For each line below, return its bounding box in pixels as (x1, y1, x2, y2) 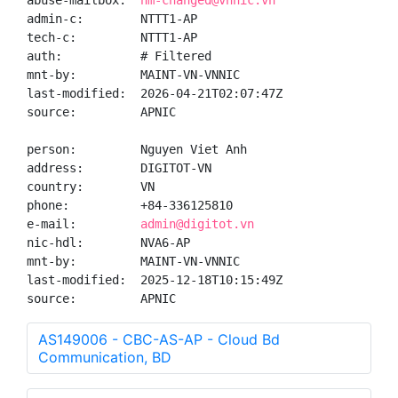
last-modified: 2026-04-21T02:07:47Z (27, 86, 283, 100)
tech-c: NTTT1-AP (27, 30, 197, 44)
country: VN (27, 179, 155, 194)
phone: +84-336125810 (27, 198, 233, 212)
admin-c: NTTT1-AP (27, 12, 197, 26)
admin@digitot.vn (140, 217, 254, 231)
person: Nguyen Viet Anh (27, 142, 247, 156)
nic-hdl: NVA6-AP (27, 235, 190, 250)
